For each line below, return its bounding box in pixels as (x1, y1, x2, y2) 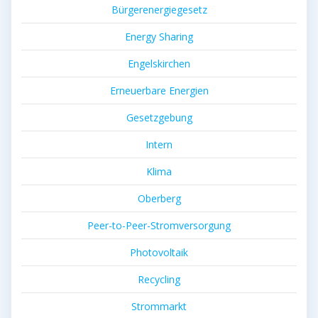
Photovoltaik (130, 246, 188, 260)
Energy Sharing (125, 30, 193, 44)
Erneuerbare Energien (109, 84, 209, 98)
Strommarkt (131, 300, 187, 314)
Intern (146, 138, 172, 152)
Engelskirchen (128, 57, 190, 71)
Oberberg (137, 192, 181, 206)
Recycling (138, 273, 180, 287)
